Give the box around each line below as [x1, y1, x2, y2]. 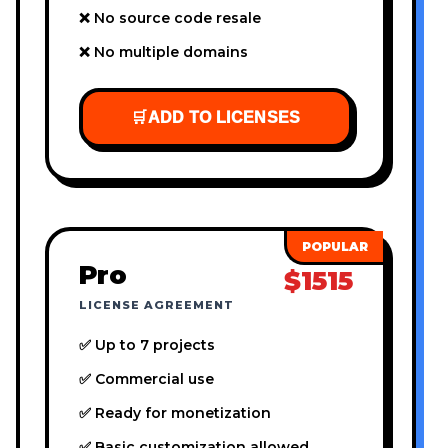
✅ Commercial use [79, 370, 214, 389]
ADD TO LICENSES [147, 109, 301, 127]
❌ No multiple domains [79, 43, 248, 62]
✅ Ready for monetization [79, 404, 271, 423]
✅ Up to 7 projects [79, 336, 215, 355]
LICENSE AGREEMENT [79, 298, 234, 313]
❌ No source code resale [79, 9, 261, 28]
